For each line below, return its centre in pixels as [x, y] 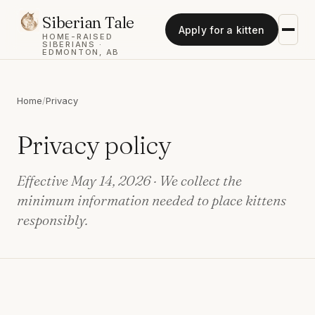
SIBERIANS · [72, 44]
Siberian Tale [89, 22]
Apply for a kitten [222, 30]
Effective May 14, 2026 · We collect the [129, 180]
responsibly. [52, 220]
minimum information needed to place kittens [152, 200]
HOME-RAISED [78, 37]
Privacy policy [94, 145]
